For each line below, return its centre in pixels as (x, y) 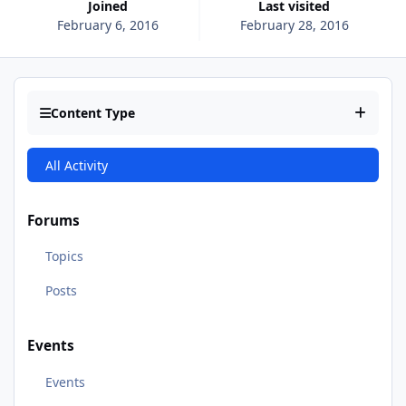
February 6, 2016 (108, 24)
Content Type (93, 113)
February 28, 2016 (294, 24)
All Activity (76, 165)
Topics (64, 256)
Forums (53, 220)
